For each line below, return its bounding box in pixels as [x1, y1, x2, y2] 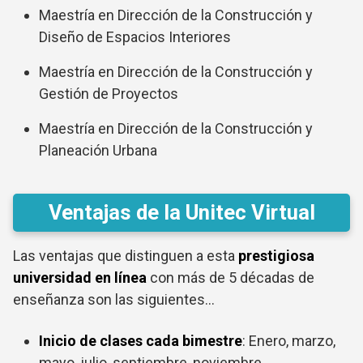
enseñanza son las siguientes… [13, 291, 215, 309]
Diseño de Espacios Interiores [39, 28, 231, 46]
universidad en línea [13, 269, 147, 287]
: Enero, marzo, [242, 332, 335, 350]
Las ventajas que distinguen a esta [13, 247, 238, 265]
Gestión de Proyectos [39, 85, 178, 103]
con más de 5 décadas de [147, 269, 314, 287]
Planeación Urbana [39, 142, 157, 160]
